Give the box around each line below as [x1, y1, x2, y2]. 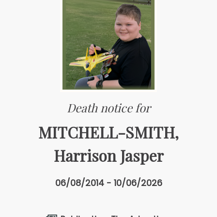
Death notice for [66, 99, 151, 115]
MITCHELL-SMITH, [38, 121, 179, 142]
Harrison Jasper [53, 144, 164, 166]
